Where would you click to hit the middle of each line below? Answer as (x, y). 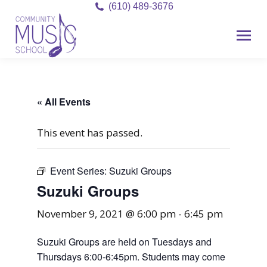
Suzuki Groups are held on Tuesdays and (125, 242)
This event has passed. (90, 133)
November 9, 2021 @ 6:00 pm (107, 214)
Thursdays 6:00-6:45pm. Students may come (131, 257)
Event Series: (80, 171)
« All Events (64, 102)
